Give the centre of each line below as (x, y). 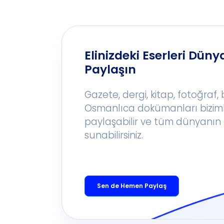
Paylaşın (110, 69)
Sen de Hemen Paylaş (132, 186)
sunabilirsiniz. (114, 135)
